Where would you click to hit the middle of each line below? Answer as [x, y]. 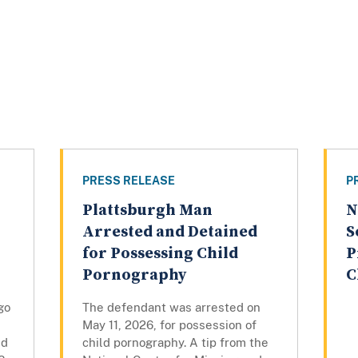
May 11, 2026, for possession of [169, 325]
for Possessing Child [160, 254]
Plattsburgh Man [147, 211]
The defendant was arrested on [171, 308]
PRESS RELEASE [128, 181]
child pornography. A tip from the [175, 343]
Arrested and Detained [169, 233]
